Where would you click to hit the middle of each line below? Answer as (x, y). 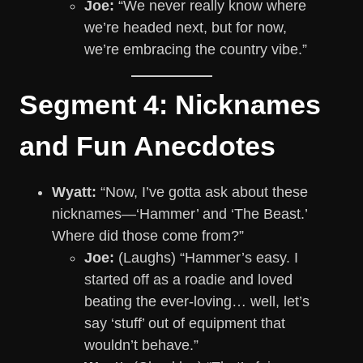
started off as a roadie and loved (188, 280)
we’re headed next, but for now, (186, 28)
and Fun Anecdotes (147, 146)
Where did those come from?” (148, 236)
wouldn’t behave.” (141, 346)
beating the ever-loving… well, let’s (197, 302)
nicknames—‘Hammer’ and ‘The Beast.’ (179, 214)
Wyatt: (74, 192)
